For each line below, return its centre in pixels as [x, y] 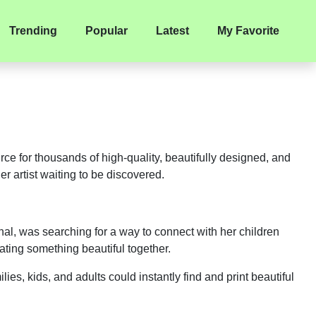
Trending [33, 31]
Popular [107, 31]
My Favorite [248, 31]
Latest [172, 31]
